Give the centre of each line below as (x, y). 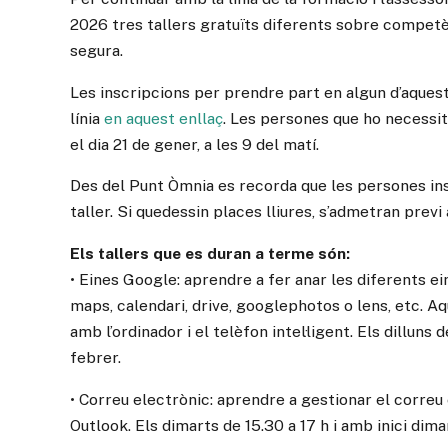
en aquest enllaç (164, 118)
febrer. (96, 357)
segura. (97, 50)
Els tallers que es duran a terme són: (210, 253)
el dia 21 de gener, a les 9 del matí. (195, 144)
